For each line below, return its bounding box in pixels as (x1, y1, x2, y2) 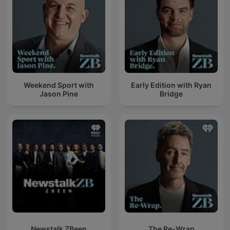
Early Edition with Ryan (131, 80, 212, 89)
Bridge (160, 89, 183, 98)
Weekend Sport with (24, 80, 94, 89)
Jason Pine (40, 89, 78, 98)
